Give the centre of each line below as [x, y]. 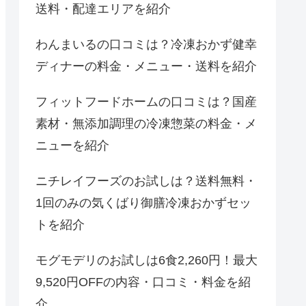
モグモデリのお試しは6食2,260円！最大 [147, 261]
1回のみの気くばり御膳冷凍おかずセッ [143, 203]
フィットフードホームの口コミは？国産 [146, 102]
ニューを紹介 [72, 146]
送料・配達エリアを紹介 [103, 9]
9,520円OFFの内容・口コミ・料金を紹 [143, 282]
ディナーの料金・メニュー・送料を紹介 [146, 67]
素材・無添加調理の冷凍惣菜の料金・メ [146, 124]
